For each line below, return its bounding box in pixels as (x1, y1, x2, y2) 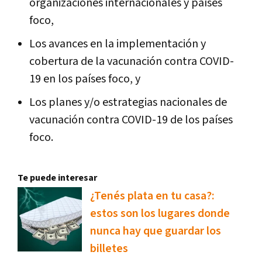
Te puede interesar (18, 172, 97, 185)
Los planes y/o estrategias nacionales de (29, 95, 227, 111)
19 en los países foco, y (29, 71, 140, 87)
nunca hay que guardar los (90, 223, 221, 239)
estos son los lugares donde (90, 206, 230, 222)
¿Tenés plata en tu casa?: (90, 188, 215, 204)
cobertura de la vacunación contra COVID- (29, 54, 234, 70)
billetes (90, 241, 128, 257)
